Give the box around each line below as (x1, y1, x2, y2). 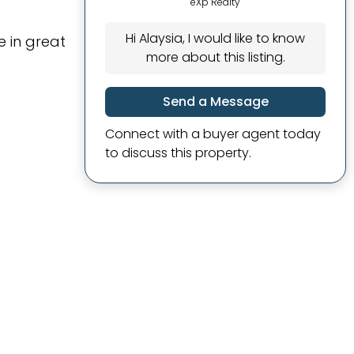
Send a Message (162, 92, 269, 111)
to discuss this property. (105, 144, 251, 162)
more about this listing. (145, 48, 285, 66)
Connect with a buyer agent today (105, 125, 321, 143)
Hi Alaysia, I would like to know (126, 29, 305, 47)
